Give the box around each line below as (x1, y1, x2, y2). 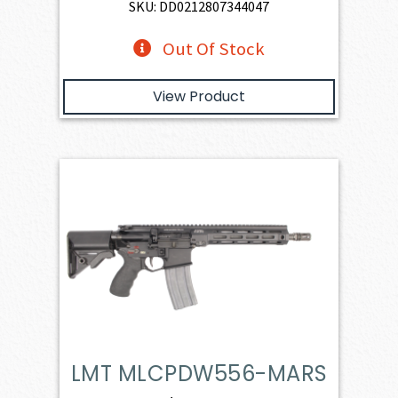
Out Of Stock (162, 36, 265, 60)
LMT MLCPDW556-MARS (70, 358, 328, 388)
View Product (153, 85, 245, 107)
